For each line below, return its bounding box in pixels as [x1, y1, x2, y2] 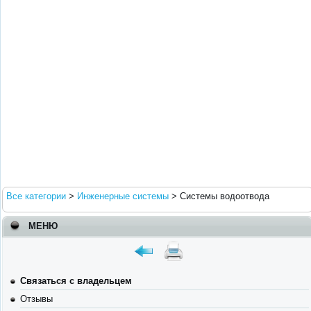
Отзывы [20, 294, 53, 304]
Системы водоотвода [180, 191, 269, 201]
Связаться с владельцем [20, 276, 132, 286]
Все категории [6, 191, 66, 201]
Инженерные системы [77, 191, 169, 201]
